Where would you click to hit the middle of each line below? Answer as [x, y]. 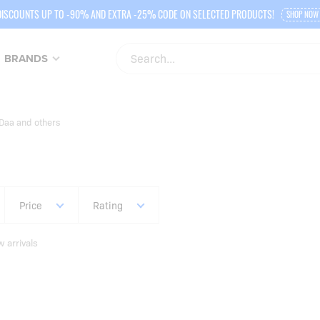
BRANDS [26, 58]
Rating [108, 205]
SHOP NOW [302, 14]
